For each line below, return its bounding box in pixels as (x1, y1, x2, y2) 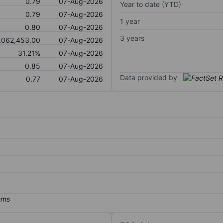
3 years (120, 33, 144, 42)
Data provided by (120, 73, 177, 82)
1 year (120, 16, 140, 25)
